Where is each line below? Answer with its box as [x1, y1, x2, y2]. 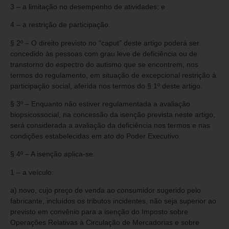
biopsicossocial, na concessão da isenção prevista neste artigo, [10, 110, 215, 119]
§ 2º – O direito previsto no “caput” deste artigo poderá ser [10, 38, 199, 47]
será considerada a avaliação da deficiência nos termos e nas [10, 121, 210, 129]
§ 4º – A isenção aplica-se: [10, 150, 95, 158]
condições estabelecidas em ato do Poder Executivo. [10, 131, 181, 140]
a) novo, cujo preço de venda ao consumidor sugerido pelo [10, 186, 201, 195]
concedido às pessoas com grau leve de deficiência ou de [10, 49, 197, 58]
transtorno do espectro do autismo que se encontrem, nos [10, 60, 198, 68]
